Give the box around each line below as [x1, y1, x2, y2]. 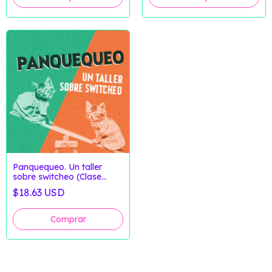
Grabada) [13, 180, 53, 192]
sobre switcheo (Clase [13, 171, 101, 182]
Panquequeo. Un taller [13, 161, 102, 172]
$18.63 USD [13, 186, 64, 199]
